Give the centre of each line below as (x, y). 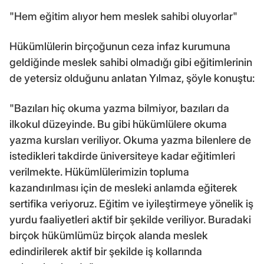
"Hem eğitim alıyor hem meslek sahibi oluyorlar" (123, 16)
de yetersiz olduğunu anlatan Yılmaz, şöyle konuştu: (132, 78)
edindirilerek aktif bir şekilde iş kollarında (106, 252)
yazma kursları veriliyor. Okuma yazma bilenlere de (130, 140)
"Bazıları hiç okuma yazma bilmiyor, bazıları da (119, 108)
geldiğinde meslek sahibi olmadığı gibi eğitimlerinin (131, 62)
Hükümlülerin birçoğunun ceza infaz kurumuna (120, 47)
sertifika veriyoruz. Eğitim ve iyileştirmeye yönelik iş (131, 204)
